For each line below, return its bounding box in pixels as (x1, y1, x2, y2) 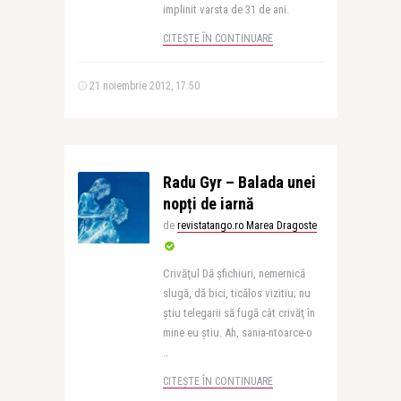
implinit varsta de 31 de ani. (162, 3, 289, 16)
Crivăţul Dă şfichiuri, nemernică (162, 267, 305, 280)
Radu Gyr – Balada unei (162, 173, 316, 192)
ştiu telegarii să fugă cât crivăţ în (162, 306, 315, 320)
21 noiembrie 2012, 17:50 (86, 80, 200, 92)
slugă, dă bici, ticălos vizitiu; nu (162, 286, 311, 300)
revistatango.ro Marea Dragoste (176, 219, 317, 232)
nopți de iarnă (162, 194, 253, 213)
